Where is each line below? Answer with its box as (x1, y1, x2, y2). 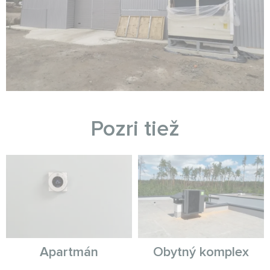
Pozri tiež (90, 116, 180, 142)
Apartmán (40, 244, 98, 261)
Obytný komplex (153, 244, 249, 261)
